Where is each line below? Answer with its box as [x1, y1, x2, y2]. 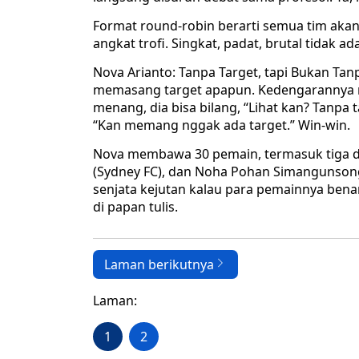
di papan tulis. [93, 198, 178, 216]
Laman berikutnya [104, 256, 214, 274]
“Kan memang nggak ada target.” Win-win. [93, 116, 350, 135]
